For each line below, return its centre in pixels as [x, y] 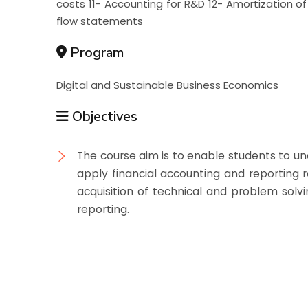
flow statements [100, 21]
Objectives [103, 116]
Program [96, 52]
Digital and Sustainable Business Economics [168, 85]
